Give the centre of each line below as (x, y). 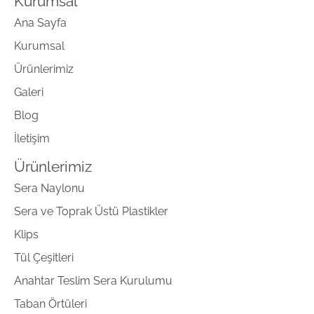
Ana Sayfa (40, 23)
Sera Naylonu (49, 189)
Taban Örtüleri (50, 304)
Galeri (29, 93)
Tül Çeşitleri (44, 258)
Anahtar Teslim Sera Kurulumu (93, 281)
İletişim (32, 139)
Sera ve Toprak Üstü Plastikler (91, 212)
